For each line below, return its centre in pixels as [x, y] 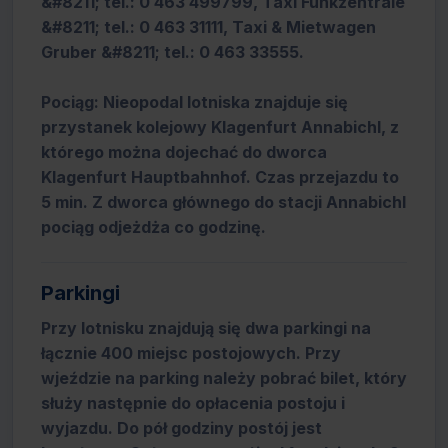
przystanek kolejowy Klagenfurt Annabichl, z [220, 127]
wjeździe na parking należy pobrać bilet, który [224, 378]
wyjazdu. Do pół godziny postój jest [181, 428]
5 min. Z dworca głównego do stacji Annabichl [223, 202]
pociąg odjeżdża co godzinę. [153, 227]
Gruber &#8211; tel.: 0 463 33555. [172, 52]
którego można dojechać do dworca [184, 152]
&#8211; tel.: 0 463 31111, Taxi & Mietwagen [208, 27]
